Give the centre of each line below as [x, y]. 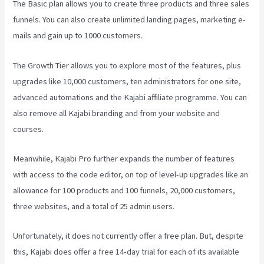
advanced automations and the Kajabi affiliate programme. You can [130, 97]
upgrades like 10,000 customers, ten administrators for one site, [127, 81]
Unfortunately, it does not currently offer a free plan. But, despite [128, 236]
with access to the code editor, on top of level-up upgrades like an [131, 174]
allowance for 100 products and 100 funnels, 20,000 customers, [124, 190]
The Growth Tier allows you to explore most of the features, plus [127, 65]
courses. [29, 129]
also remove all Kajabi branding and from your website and [117, 113]
